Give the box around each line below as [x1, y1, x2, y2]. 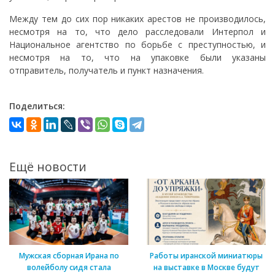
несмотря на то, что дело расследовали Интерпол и [9, 26, 266, 38]
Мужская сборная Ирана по [18, 250, 119, 261]
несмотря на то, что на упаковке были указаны [9, 52, 266, 64]
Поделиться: [9, 100, 65, 112]
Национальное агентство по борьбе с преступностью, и [9, 39, 266, 51]
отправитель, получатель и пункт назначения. [9, 64, 204, 77]
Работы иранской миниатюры [150, 250, 263, 261]
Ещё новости [9, 158, 87, 176]
